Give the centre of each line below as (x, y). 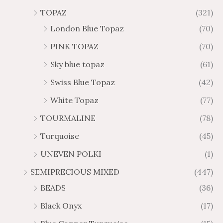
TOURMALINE (68, 118)
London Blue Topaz (87, 28)
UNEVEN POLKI (71, 154)
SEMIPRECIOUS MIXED (75, 171)
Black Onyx (61, 205)
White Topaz (74, 100)
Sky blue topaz (77, 64)
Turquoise (60, 136)
